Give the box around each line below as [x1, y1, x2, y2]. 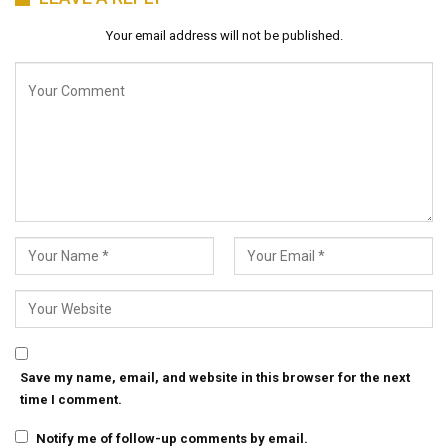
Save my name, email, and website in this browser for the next [20, 370, 410, 386]
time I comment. [20, 392, 122, 408]
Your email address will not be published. [105, 28, 343, 44]
